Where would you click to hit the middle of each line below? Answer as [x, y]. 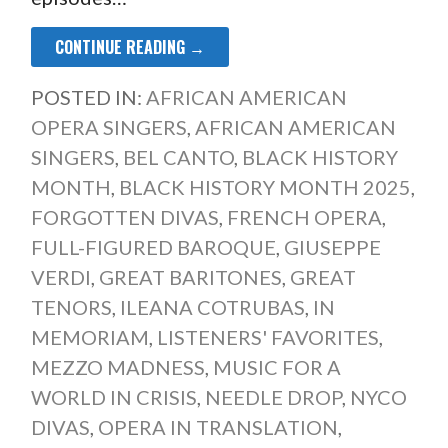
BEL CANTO [178, 157]
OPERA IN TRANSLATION [217, 427]
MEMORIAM [89, 337]
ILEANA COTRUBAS [212, 307]
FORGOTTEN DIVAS [124, 217]
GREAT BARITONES [190, 277]
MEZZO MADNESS [117, 367]
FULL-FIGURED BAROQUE [153, 247]
